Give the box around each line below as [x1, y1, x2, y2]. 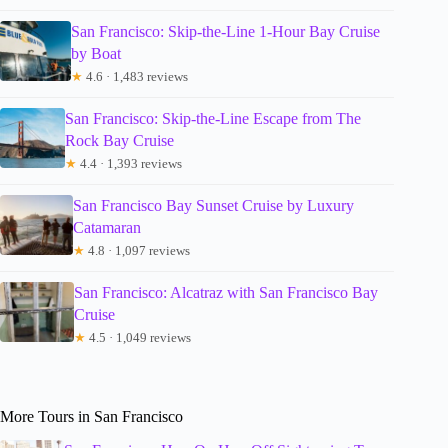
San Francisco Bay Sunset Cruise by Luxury [72, 196, 354, 214]
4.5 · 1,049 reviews [85, 329, 191, 345]
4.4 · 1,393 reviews [76, 155, 182, 171]
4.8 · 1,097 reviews [84, 242, 190, 258]
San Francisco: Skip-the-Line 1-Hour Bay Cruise [71, 22, 381, 40]
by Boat [71, 44, 122, 62]
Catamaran [72, 218, 141, 236]
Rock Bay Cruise [64, 131, 174, 149]
